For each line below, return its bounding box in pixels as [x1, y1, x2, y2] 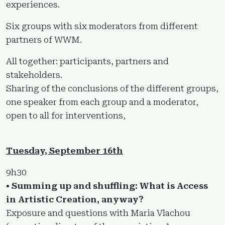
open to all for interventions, [6, 110, 126, 121]
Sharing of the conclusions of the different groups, [6, 83, 218, 93]
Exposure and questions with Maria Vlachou [6, 207, 190, 218]
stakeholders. [6, 69, 62, 80]
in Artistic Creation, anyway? [6, 194, 144, 204]
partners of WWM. [6, 34, 82, 45]
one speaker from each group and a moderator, [6, 96, 198, 107]
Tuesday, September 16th [6, 145, 123, 156]
